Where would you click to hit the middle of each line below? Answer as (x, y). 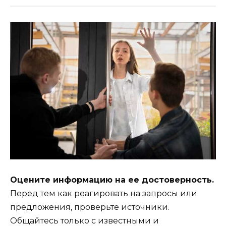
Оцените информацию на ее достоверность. (112, 180)
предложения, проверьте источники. (90, 207)
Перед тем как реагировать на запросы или (104, 193)
